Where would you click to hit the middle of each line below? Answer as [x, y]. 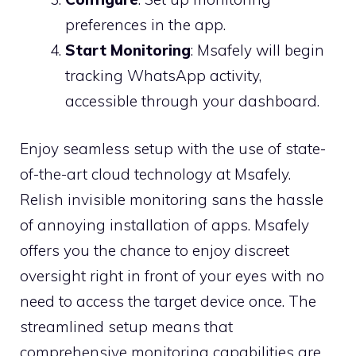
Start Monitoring [128, 50]
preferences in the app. [145, 24]
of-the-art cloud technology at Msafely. [155, 174]
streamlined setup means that [126, 327]
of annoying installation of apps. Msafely [164, 225]
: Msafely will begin [257, 50]
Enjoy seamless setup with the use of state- [173, 149]
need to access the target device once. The [168, 302]
